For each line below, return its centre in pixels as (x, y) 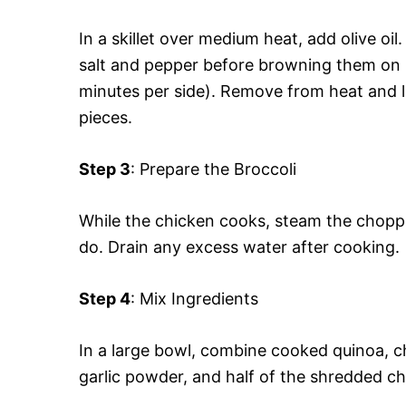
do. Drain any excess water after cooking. (239, 247)
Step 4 (105, 299)
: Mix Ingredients (194, 299)
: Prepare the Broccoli (213, 169)
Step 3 (105, 169)
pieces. (106, 118)
